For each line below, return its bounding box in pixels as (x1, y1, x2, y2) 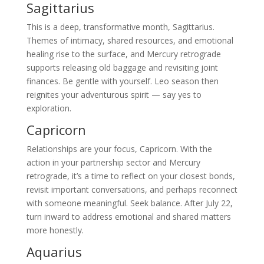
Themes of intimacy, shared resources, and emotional (26, 35, 233, 47)
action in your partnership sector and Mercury (26, 157, 200, 169)
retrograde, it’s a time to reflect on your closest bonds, (26, 170, 235, 182)
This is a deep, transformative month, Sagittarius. (26, 21, 214, 33)
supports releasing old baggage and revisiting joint (26, 62, 218, 74)
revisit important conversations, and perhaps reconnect (26, 184, 237, 196)
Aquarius (26, 243, 82, 261)
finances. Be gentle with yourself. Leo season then (26, 75, 219, 87)
